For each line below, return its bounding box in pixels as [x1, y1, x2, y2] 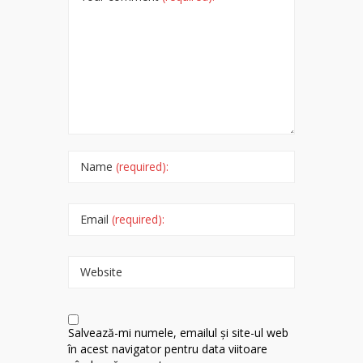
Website [80, 264, 122, 280]
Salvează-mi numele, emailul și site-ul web [68, 325, 288, 341]
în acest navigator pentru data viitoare [68, 341, 267, 357]
